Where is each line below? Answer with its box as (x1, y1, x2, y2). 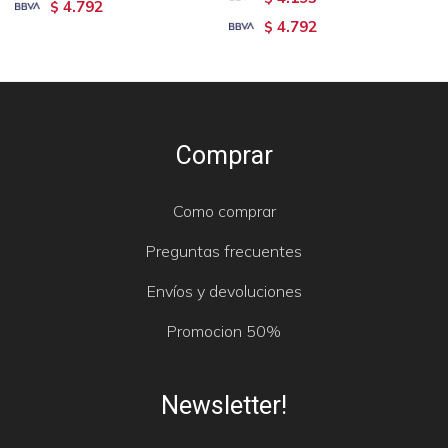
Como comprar (172, 200, 276, 221)
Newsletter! (161, 390, 287, 420)
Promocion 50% (167, 320, 281, 341)
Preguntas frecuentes (146, 240, 302, 261)
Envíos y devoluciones (146, 280, 302, 301)
